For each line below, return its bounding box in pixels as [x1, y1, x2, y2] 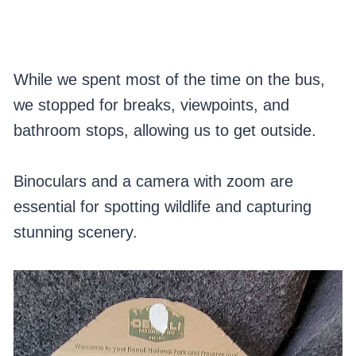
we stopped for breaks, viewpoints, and [13, 96, 289, 114]
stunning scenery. [13, 223, 137, 242]
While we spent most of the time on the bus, [13, 71, 325, 89]
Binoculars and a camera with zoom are [13, 172, 293, 191]
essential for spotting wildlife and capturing [13, 198, 311, 216]
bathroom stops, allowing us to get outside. [13, 122, 316, 140]
